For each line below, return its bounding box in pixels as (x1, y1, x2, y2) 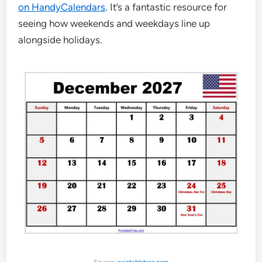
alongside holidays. (18, 34, 103, 46)
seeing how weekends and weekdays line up (18, 18, 211, 29)
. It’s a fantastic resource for (105, 1, 227, 13)
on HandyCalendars (18, 1, 106, 13)
